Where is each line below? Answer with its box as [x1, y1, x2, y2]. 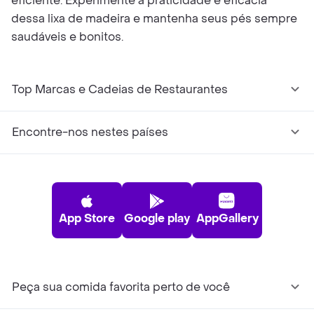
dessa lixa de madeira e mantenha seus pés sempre [11, 11, 297, 26]
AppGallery [196, 211, 259, 226]
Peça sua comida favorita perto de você [12, 280, 230, 294]
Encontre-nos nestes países [12, 125, 168, 139]
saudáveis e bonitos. [11, 29, 123, 44]
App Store [59, 211, 115, 226]
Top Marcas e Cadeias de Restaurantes [12, 82, 228, 97]
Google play [124, 211, 190, 226]
